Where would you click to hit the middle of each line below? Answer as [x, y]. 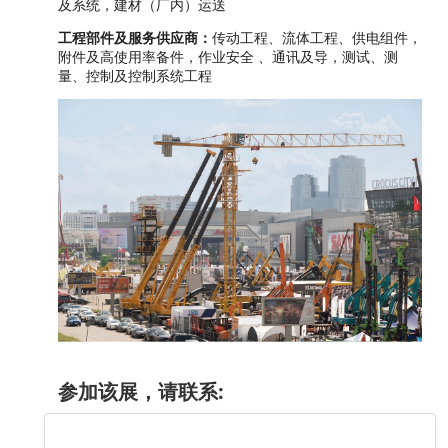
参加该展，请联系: [141, 391]
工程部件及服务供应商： [135, 38]
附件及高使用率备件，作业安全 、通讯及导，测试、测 [228, 57]
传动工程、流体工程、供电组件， [317, 38]
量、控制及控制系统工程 [135, 76]
